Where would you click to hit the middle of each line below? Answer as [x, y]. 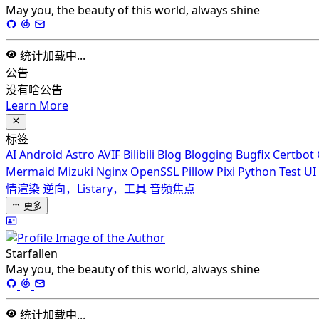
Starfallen [32, 254]
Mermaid [32, 172]
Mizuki [77, 172]
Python [258, 172]
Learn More [37, 106]
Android [42, 155]
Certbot [295, 155]
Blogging [210, 155]
